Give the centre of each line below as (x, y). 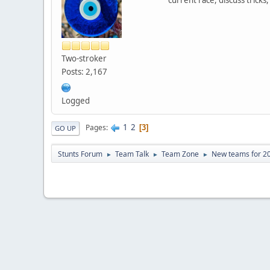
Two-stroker (84, 58)
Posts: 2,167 (84, 71)
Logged (76, 100)
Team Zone (180, 154)
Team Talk (132, 154)
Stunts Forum (80, 154)
